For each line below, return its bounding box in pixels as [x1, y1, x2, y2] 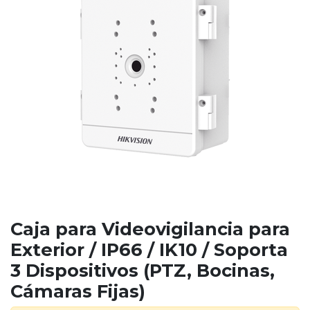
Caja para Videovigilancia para [10, 217, 290, 239]
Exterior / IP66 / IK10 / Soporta [10, 238, 288, 260]
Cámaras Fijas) [10, 280, 145, 302]
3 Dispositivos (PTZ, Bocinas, [10, 259, 275, 281]
